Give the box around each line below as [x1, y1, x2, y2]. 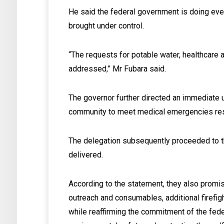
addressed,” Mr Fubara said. [68, 64, 166, 73]
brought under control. [68, 21, 144, 30]
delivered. [68, 150, 103, 159]
